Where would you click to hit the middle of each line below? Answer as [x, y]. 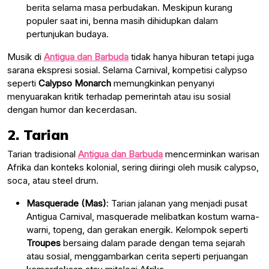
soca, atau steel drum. [53, 180]
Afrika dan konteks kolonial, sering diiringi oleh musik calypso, [133, 167]
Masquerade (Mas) [66, 203]
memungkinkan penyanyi [163, 83]
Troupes [44, 243]
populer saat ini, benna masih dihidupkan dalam [122, 20]
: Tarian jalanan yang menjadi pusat [177, 203]
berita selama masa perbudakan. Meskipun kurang [129, 7]
